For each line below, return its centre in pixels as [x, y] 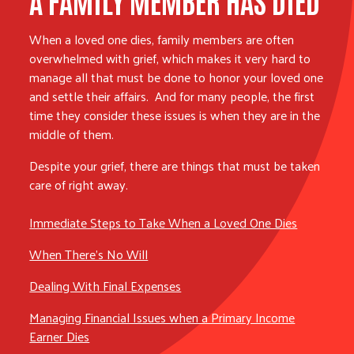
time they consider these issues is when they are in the [175, 115]
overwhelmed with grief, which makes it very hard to [170, 58]
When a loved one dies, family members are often [162, 39]
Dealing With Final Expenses [105, 285]
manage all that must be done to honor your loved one [177, 77]
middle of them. [72, 134]
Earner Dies [60, 336]
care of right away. [81, 184]
